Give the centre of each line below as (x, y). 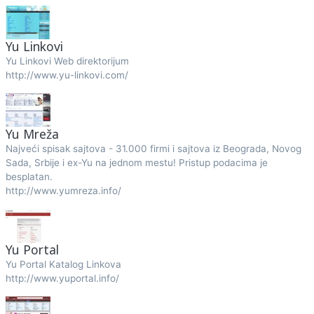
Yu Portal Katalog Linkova (63, 264)
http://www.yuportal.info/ (62, 278)
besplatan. (29, 177)
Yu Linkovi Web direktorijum (67, 61)
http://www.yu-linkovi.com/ (67, 75)
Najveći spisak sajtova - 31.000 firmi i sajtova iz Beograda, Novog (153, 149)
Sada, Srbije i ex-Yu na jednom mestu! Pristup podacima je (136, 163)
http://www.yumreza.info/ (63, 191)
